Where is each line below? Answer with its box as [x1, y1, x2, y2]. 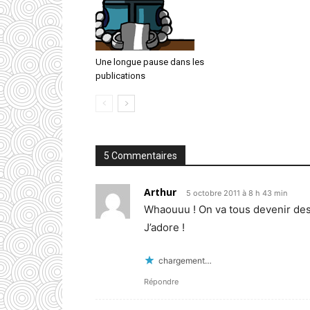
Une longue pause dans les [95, 56, 204, 67]
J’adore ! [144, 220, 185, 234]
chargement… [158, 255, 212, 266]
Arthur [144, 185, 176, 199]
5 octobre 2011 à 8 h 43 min [186, 188, 287, 198]
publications [95, 70, 145, 81]
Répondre [144, 276, 179, 286]
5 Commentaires [104, 149, 177, 161]
